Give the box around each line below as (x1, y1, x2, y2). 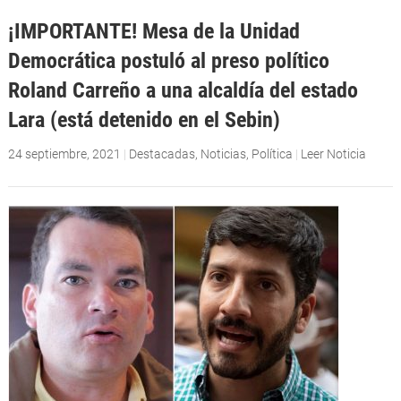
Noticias (200, 147, 246, 162)
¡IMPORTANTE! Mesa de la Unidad (7, 18, 300, 45)
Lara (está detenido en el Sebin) (7, 107, 280, 133)
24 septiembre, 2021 (7, 147, 121, 162)
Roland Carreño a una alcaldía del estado (7, 77, 358, 104)
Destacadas (128, 147, 195, 162)
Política (251, 147, 293, 162)
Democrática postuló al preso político (7, 47, 329, 74)
